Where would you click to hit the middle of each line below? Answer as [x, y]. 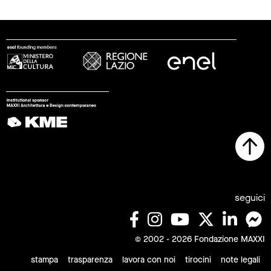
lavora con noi [149, 260]
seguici [250, 197]
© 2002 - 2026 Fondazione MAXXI [200, 239]
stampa [44, 260]
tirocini [198, 260]
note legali [240, 260]
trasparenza [90, 260]
